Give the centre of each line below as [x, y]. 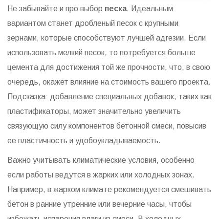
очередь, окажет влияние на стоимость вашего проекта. [109, 82]
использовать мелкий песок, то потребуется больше [101, 53]
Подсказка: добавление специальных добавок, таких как [109, 97]
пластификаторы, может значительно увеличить [94, 111]
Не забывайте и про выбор [56, 9]
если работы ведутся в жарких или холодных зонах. [101, 175]
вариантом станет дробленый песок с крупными [93, 23]
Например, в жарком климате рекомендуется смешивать [109, 190]
